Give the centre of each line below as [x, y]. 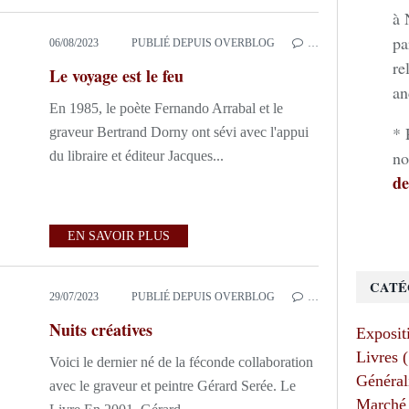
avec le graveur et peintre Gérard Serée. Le [173, 386]
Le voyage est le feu [116, 76]
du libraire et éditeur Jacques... [136, 156]
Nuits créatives [101, 330]
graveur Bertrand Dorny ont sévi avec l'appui [179, 132]
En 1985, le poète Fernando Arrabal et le [166, 108]
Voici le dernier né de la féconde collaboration [181, 362]
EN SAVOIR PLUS [119, 236]
